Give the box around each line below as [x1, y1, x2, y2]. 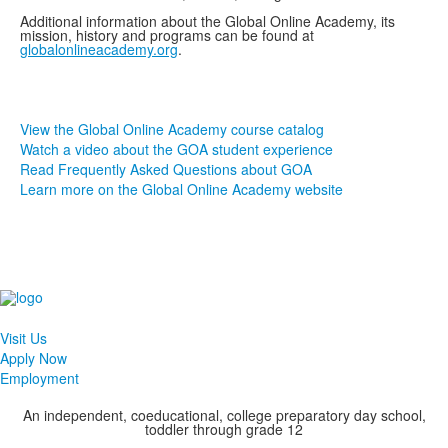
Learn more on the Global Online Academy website [20, 179, 343, 200]
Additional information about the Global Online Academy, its [20, 11, 395, 32]
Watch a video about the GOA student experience [20, 139, 333, 160]
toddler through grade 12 [145, 419, 303, 440]
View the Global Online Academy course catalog [20, 119, 324, 140]
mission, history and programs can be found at [20, 25, 314, 46]
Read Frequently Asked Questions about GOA [20, 159, 312, 180]
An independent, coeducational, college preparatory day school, [22, 405, 426, 426]
